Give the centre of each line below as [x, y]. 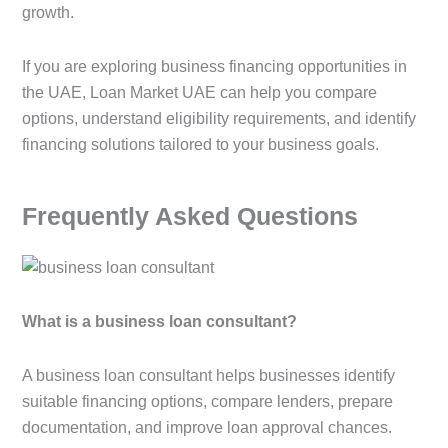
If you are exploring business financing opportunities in [214, 67]
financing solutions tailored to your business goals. [200, 145]
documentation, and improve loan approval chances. [207, 427]
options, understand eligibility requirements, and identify [219, 119]
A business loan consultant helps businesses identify [208, 375]
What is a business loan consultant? [159, 321]
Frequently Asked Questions [190, 215]
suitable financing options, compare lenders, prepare [207, 401]
